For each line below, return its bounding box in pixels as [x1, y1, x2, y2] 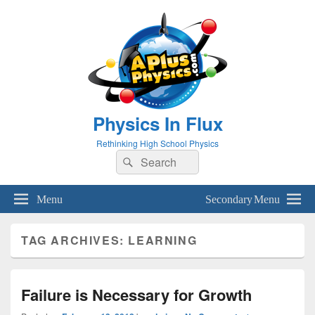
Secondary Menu [205, 192, 280, 203]
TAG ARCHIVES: [21, 232, 129, 248]
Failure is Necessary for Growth [21, 283, 252, 306]
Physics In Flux [92, 110, 223, 136]
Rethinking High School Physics [96, 137, 219, 149]
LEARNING [128, 232, 198, 248]
